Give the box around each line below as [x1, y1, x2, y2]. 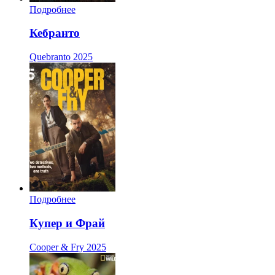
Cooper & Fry [29, 241, 84, 252]
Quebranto [29, 52, 71, 63]
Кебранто [29, 26, 80, 40]
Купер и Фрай [29, 216, 105, 230]
